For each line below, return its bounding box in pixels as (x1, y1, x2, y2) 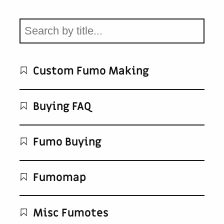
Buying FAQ (30, 99, 92, 114)
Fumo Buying (30, 135, 102, 150)
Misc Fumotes (30, 205, 109, 220)
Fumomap (30, 170, 86, 185)
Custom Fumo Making (30, 64, 149, 79)
